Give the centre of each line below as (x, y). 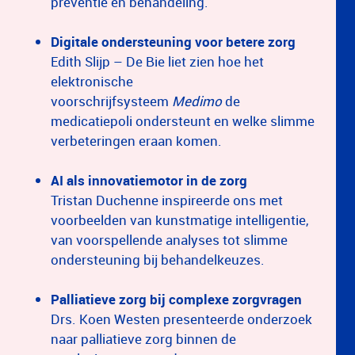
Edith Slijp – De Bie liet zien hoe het (157, 61)
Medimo (197, 101)
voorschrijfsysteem (111, 101)
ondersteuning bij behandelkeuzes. (159, 259)
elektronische (92, 81)
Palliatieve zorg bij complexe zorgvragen (176, 299)
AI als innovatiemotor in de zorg (149, 180)
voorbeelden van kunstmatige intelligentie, (179, 219)
